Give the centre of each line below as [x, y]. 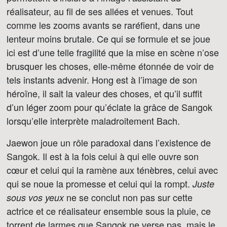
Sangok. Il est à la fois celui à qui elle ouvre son [103, 156]
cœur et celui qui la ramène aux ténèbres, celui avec [112, 170]
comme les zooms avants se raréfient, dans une [103, 25]
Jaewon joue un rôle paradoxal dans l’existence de [109, 142]
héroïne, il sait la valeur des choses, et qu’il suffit [104, 93]
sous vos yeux [35, 197]
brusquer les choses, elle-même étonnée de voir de [110, 66]
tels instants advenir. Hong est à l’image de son [102, 80]
